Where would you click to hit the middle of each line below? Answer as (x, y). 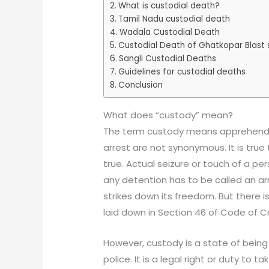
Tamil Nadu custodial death (174, 19)
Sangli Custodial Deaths (167, 58)
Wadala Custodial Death (169, 32)
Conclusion (140, 85)
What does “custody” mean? (168, 115)
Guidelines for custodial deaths (182, 71)
